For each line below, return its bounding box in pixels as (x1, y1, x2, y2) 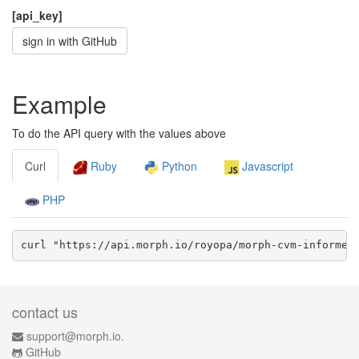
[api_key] (12, 7, 63, 23)
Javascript (239, 158, 293, 174)
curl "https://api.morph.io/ (20, 239, 194, 252)
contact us (12, 301, 78, 322)
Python (159, 158, 197, 174)
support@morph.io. (26, 328, 124, 344)
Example (12, 87, 107, 121)
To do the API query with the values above (12, 125, 226, 141)
